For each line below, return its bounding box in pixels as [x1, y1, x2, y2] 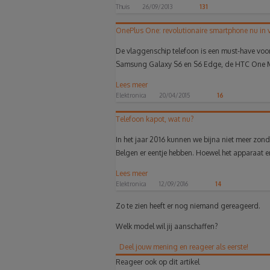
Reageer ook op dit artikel [116, 257, 199, 266]
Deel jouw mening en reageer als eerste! [119, 242, 248, 251]
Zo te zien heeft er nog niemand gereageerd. [116, 201, 260, 210]
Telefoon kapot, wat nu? [116, 114, 193, 124]
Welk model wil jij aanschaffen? [116, 221, 218, 231]
